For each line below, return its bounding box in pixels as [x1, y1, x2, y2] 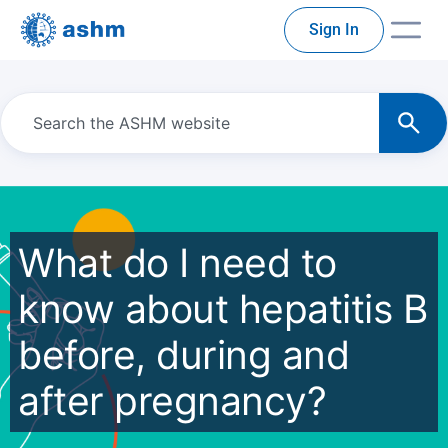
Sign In [309, 20, 359, 39]
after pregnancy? [18, 377, 326, 424]
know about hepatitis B [18, 285, 427, 332]
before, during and [18, 331, 349, 378]
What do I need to [18, 239, 337, 286]
